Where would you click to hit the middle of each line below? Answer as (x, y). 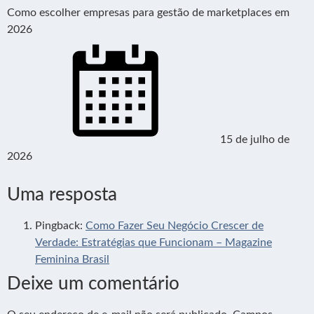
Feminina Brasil (72, 260)
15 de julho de (255, 140)
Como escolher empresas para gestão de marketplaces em (148, 13)
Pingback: (60, 226)
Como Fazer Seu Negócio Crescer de (175, 226)
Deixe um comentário (93, 284)
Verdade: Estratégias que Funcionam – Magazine (153, 243)
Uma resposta (62, 195)
